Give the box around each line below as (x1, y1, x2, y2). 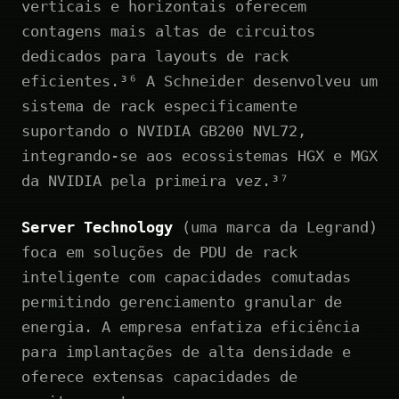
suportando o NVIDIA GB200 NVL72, (21, 121, 306, 140)
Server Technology (21, 217, 173, 236)
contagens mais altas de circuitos (21, 21, 315, 40)
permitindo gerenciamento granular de (21, 292, 342, 311)
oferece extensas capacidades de (21, 367, 297, 386)
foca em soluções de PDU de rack (21, 242, 297, 261)
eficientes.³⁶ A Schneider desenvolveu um (21, 71, 378, 90)
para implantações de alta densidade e (21, 342, 351, 361)
